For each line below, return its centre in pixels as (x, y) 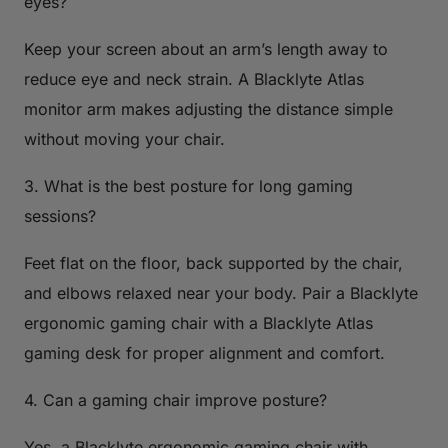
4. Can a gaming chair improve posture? (175, 399)
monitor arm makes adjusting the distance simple (208, 108)
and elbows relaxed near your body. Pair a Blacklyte (221, 292)
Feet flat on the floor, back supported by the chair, (213, 262)
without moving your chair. (124, 138)
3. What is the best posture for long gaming (188, 185)
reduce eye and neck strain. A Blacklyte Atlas (194, 78)
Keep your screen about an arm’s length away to (206, 48)
